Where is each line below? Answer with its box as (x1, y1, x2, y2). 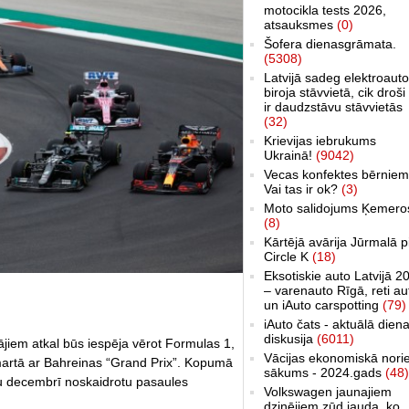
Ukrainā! (264, 147, 316, 163)
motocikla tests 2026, (264, 2, 386, 17)
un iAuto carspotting (264, 297, 383, 312)
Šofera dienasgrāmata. (264, 36, 396, 51)
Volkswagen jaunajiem (264, 383, 392, 399)
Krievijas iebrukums (264, 132, 376, 148)
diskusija (264, 330, 317, 346)
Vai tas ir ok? (264, 181, 341, 196)
